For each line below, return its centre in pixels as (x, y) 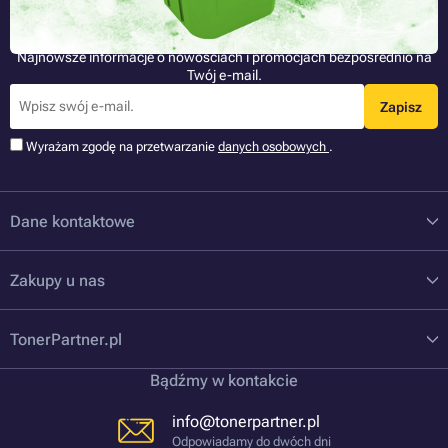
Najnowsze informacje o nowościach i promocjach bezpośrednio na (224, 57)
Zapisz (400, 106)
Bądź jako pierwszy (224, 32)
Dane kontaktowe (72, 222)
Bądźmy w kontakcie (224, 381)
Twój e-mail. (224, 75)
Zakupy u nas (57, 281)
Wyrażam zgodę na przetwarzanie (122, 147)
